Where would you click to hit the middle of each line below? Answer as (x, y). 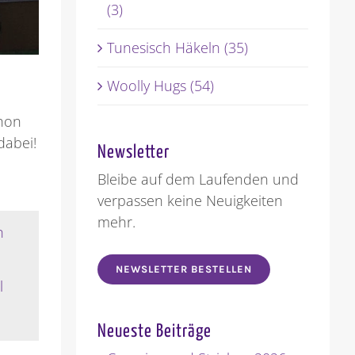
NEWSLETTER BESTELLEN (183, 269)
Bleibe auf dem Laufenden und (198, 179)
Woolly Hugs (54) (160, 86)
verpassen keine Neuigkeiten (190, 201)
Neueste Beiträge (154, 332)
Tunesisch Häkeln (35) (177, 48)
